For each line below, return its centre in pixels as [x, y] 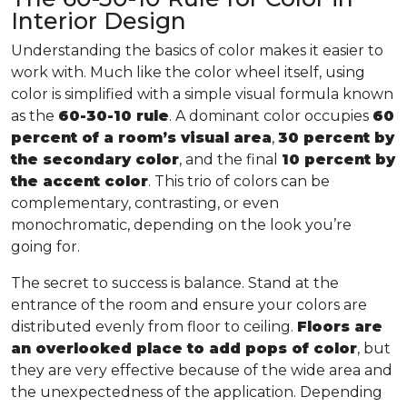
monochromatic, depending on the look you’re [181, 224]
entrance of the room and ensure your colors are [189, 304]
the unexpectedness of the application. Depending [197, 392]
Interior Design [99, 20]
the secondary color [95, 159]
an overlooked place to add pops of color [184, 348]
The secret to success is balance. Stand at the [175, 283]
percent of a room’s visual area [141, 137]
